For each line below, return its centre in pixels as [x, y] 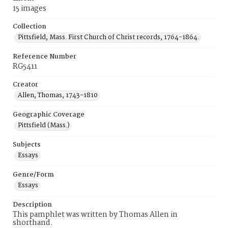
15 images [30, 9]
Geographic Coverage [49, 115]
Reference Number [45, 57]
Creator [25, 85]
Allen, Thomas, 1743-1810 [58, 95]
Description [32, 205]
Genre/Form [33, 175]
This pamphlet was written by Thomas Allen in [95, 215]
